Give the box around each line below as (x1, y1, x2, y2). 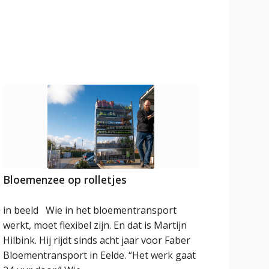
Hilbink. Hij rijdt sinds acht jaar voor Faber (3, 234, 191, 247)
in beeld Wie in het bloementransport (3, 204, 177, 217)
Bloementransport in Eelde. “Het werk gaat (3, 249, 196, 262)
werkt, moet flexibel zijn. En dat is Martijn (3, 219, 187, 232)
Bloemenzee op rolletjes (3, 172, 127, 187)
